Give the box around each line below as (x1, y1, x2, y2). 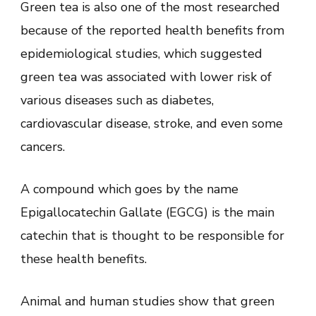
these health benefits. (20, 250, 147, 267)
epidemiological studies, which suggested (20, 44, 262, 62)
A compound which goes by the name (20, 180, 238, 197)
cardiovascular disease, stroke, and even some (20, 114, 283, 132)
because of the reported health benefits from (20, 21, 284, 39)
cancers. (20, 138, 65, 155)
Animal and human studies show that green (20, 292, 274, 310)
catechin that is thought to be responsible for (20, 226, 284, 244)
